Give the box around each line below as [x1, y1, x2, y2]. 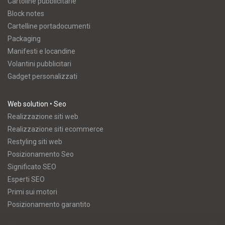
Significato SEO [8, 163, 56, 171]
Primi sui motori [8, 188, 57, 196]
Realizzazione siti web [8, 113, 78, 121]
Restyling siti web [8, 138, 62, 146]
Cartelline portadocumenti [8, 22, 90, 30]
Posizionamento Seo [8, 150, 74, 158]
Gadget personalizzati [8, 72, 77, 80]
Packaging [8, 35, 41, 43]
